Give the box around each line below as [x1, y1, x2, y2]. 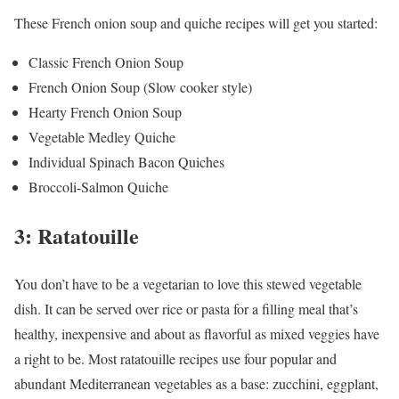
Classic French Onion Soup [28, 52, 183, 71]
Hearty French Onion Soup [28, 102, 182, 121]
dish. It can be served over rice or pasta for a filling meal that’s [14, 299, 358, 319]
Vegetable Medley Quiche [28, 126, 175, 146]
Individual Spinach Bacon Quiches [28, 151, 224, 171]
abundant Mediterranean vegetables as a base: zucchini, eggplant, [14, 374, 379, 394]
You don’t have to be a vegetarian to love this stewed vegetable [14, 274, 362, 294]
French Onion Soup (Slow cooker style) [28, 77, 252, 96]
